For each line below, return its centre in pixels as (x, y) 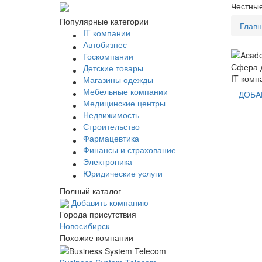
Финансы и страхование (130, 150)
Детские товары (113, 68)
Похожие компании (96, 238)
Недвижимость (111, 115)
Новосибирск (85, 226)
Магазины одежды (118, 80)
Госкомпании (108, 56)
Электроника (108, 161)
